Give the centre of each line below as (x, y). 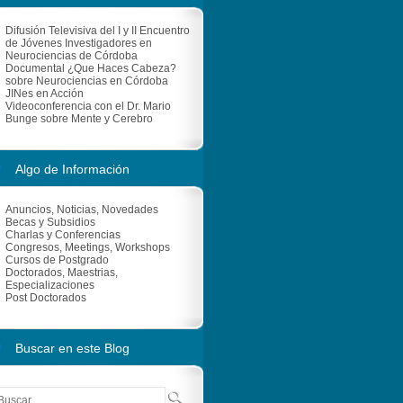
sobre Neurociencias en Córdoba (87, 81)
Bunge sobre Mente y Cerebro (79, 119)
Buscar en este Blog (72, 348)
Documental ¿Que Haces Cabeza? (91, 68)
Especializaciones (50, 285)
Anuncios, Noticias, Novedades (82, 210)
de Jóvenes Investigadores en (79, 43)
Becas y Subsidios (50, 222)
